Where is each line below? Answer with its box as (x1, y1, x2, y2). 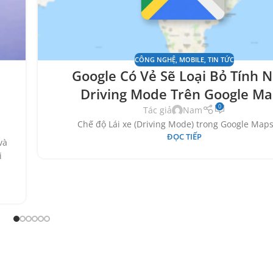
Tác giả (143, 104, 172, 116)
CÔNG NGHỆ (134, 54, 175, 64)
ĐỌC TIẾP (166, 132, 202, 143)
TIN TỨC (207, 54, 234, 64)
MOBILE (179, 54, 204, 64)
